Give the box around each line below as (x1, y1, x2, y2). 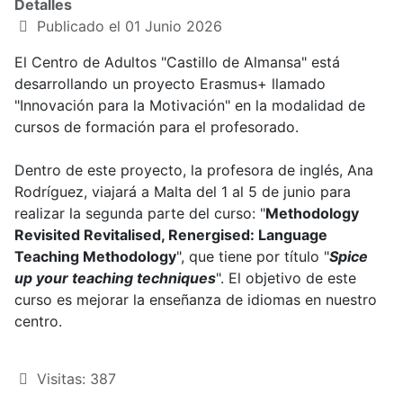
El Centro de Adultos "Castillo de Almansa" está (14, 52, 340, 71)
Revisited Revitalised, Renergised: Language (14, 225, 327, 244)
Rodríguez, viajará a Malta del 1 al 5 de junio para (14, 182, 351, 201)
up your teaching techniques (14, 268, 216, 287)
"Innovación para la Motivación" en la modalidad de (14, 95, 365, 114)
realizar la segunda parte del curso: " (14, 203, 265, 222)
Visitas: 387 (37, 369, 116, 388)
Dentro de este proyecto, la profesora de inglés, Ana (14, 160, 373, 179)
